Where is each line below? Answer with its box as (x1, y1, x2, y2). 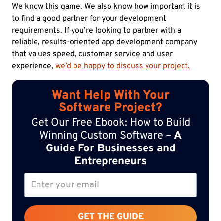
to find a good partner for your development (12, 14, 166, 24)
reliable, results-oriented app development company (12, 37, 197, 48)
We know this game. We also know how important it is (12, 2, 200, 12)
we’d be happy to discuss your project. (55, 61, 190, 72)
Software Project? (59, 100, 162, 116)
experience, (12, 61, 55, 72)
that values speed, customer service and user (12, 49, 173, 60)
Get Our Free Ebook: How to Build (31, 116, 190, 130)
